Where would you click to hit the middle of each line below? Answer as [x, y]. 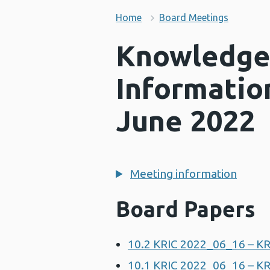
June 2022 [185, 121]
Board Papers [185, 209]
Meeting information [184, 174]
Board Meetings [194, 17]
